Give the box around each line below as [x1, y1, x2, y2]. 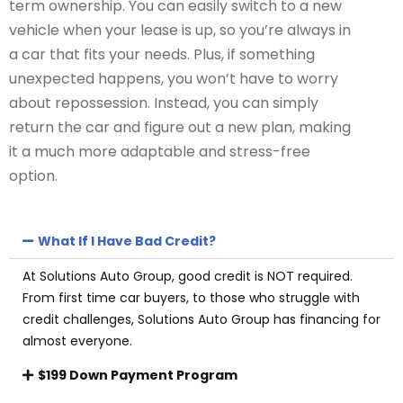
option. [9, 166, 58, 186]
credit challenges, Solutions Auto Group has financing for [22, 310, 381, 328]
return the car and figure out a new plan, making [9, 117, 351, 138]
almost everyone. [22, 332, 136, 350]
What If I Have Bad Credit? [37, 232, 216, 250]
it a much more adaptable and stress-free [9, 141, 310, 162]
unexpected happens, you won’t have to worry [9, 68, 338, 89]
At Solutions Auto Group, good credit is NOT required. [22, 267, 353, 285]
